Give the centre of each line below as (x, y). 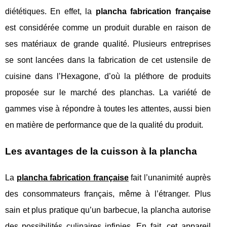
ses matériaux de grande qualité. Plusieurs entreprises (108, 44)
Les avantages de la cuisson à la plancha (101, 152)
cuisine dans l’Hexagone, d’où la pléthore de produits (108, 77)
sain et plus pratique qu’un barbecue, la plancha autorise (108, 210)
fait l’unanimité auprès (169, 178)
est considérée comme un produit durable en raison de (108, 28)
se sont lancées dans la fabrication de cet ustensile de (108, 60)
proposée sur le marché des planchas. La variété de (108, 93)
